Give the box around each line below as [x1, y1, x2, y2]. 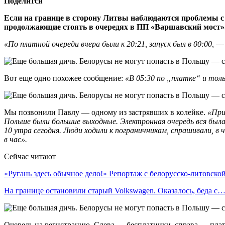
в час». [4, 135, 27, 144]
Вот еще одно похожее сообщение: [4, 73, 125, 82]
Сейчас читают [4, 152, 56, 161]
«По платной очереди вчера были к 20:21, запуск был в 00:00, [4, 39, 214, 48]
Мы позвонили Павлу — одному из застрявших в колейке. [4, 107, 207, 117]
